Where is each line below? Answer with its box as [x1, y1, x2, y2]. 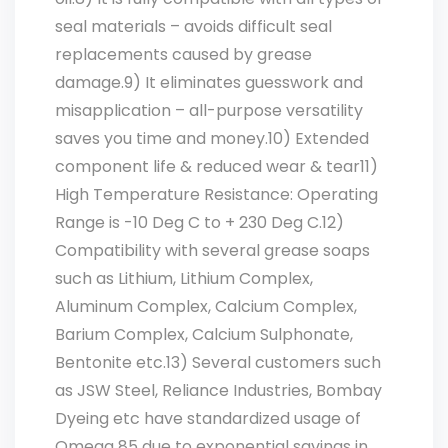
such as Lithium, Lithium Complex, [55, 267, 313, 290]
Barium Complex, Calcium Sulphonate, [55, 323, 353, 346]
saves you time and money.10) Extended [55, 127, 369, 150]
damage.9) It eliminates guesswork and [55, 71, 363, 94]
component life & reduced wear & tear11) [55, 155, 378, 178]
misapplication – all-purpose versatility [55, 99, 363, 122]
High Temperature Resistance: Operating [55, 183, 378, 206]
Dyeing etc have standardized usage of [55, 407, 361, 430]
